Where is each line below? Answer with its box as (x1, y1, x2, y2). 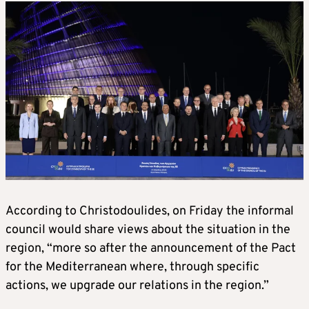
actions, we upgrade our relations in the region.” (6, 277, 269, 294)
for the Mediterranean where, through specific (6, 259, 259, 275)
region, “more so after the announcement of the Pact (6, 240, 296, 257)
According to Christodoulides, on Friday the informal (6, 203, 294, 219)
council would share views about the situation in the (6, 221, 290, 238)
